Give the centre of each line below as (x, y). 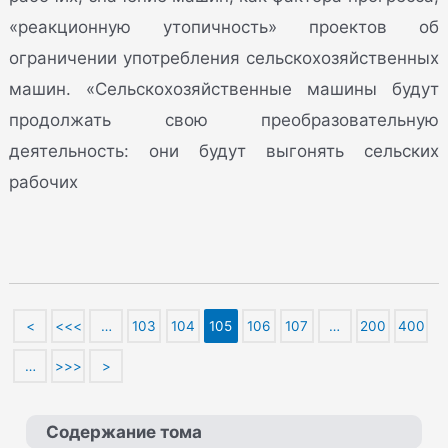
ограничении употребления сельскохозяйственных (224, 57)
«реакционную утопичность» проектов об (224, 26)
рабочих (44, 181)
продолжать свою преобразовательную (224, 119)
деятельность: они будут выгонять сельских (224, 150)
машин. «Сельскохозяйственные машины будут (224, 88)
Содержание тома (124, 431)
